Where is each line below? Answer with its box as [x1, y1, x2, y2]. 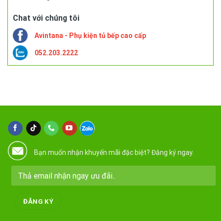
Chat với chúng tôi [12, 13, 79, 23]
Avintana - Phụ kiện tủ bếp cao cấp [34, 31, 146, 39]
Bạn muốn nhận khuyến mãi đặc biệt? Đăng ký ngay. [34, 148, 194, 156]
